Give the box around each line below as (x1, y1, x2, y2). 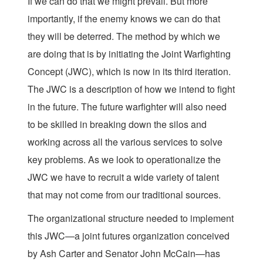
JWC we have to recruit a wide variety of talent (28, 170, 219, 184)
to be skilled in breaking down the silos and (28, 117, 207, 131)
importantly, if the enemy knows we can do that (28, 12, 220, 25)
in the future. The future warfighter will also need (28, 100, 227, 113)
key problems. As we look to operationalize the (28, 153, 221, 166)
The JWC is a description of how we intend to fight (28, 82, 235, 96)
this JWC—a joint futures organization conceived (28, 229, 230, 242)
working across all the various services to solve (28, 135, 222, 149)
